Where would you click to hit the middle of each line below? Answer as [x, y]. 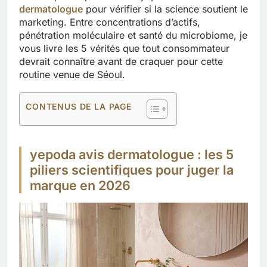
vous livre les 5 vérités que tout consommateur [124, 48]
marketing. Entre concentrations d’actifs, [110, 22]
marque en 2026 [80, 186]
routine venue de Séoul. [72, 74]
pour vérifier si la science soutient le [165, 9]
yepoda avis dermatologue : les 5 [132, 155]
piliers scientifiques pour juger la [132, 170]
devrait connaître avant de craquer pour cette [121, 61]
